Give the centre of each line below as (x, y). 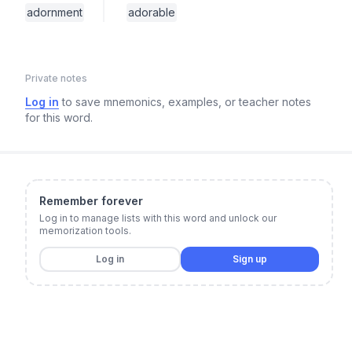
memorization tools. (85, 231)
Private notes (56, 78)
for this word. (59, 117)
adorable (152, 12)
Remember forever (91, 201)
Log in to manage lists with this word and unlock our (158, 218)
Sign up (250, 259)
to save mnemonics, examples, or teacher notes (187, 102)
